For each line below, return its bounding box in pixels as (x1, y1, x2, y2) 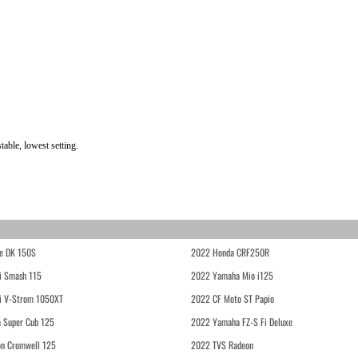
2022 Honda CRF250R (191, 245, 269, 259)
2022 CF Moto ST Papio (191, 292, 274, 305)
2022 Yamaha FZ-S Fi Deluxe (191, 315, 292, 328)
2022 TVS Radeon (191, 338, 253, 352)
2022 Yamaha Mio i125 (191, 268, 273, 282)
